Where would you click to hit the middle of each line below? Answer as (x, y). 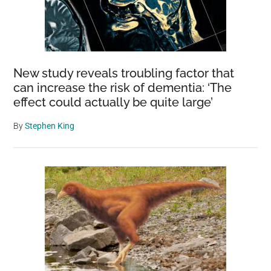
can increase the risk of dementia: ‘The (123, 87)
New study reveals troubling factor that (124, 73)
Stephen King (50, 126)
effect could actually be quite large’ (113, 102)
